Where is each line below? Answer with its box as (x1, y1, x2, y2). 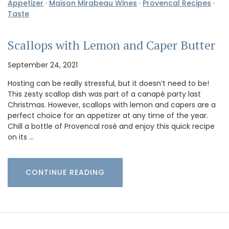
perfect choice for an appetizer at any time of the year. (8, 110, 208, 121)
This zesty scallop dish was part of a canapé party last (8, 88, 201, 99)
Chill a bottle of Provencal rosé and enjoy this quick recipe (8, 121, 215, 131)
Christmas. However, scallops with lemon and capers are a (8, 99, 216, 110)
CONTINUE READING (26, 167, 105, 177)
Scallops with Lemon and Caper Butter (8, 36, 215, 53)
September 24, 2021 (8, 59, 78, 70)
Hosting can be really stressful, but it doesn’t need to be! (8, 78, 209, 88)
